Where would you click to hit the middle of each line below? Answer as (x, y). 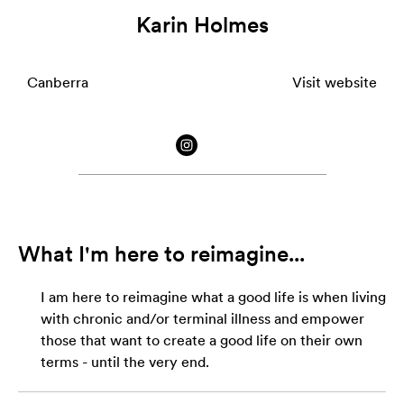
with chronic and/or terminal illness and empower (202, 319)
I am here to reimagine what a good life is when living (213, 297)
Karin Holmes (202, 25)
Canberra (58, 83)
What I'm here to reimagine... (161, 254)
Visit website (335, 83)
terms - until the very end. (125, 362)
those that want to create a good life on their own (202, 340)
